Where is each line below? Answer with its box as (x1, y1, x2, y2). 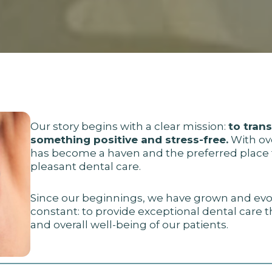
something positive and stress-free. (30, 133, 228, 146)
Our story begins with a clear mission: (30, 120, 228, 132)
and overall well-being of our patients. (30, 218, 228, 231)
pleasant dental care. (30, 160, 141, 172)
